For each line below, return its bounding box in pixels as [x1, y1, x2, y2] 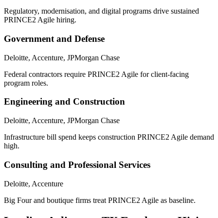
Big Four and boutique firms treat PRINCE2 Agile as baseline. [4, 196, 196, 204]
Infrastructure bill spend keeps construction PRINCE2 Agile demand [4, 133, 214, 142]
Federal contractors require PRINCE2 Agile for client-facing [4, 70, 189, 78]
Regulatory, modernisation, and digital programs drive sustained [4, 7, 199, 16]
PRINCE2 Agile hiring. [4, 16, 76, 24]
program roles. [4, 78, 48, 87]
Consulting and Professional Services [4, 159, 150, 170]
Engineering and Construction [4, 96, 125, 107]
